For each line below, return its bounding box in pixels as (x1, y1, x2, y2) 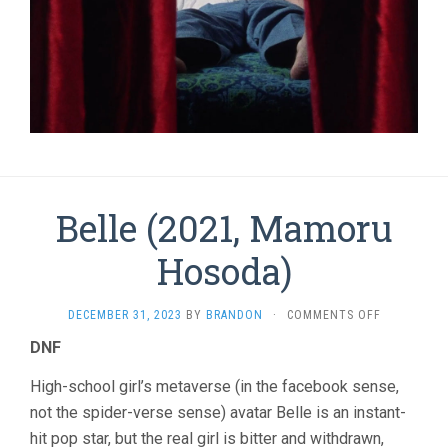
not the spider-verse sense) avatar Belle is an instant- (30, 402, 406, 422)
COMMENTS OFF (286, 307, 381, 322)
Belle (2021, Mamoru (55, 203, 393, 252)
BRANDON (205, 307, 263, 322)
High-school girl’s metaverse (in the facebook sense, (30, 376, 399, 396)
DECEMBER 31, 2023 (67, 307, 182, 322)
